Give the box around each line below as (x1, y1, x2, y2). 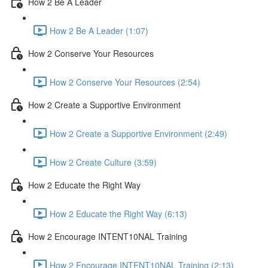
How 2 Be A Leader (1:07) (50, 24, 148, 36)
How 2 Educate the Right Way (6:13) (50, 207, 187, 220)
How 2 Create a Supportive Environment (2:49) (50, 127, 227, 139)
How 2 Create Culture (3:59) (50, 156, 157, 168)
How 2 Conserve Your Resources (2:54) (50, 75, 200, 88)
